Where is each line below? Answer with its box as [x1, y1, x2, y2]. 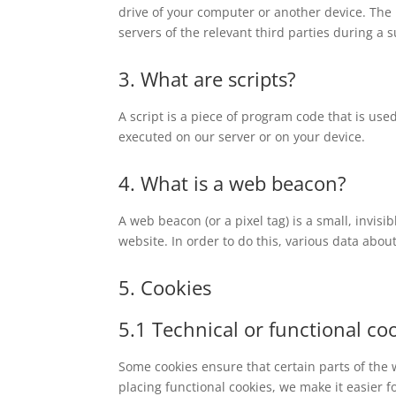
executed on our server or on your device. [118, 127, 366, 145]
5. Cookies [118, 273, 212, 301]
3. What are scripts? [118, 65, 297, 92]
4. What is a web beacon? [118, 169, 347, 196]
